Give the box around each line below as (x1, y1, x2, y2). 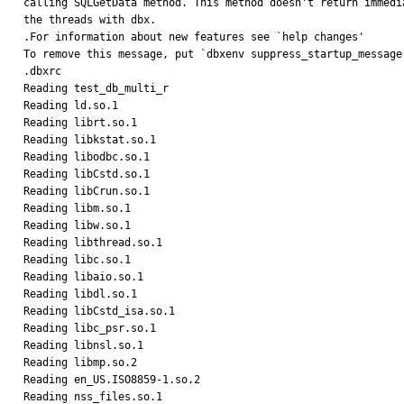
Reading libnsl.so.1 (23, 339, 143, 352)
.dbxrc (23, 65, 61, 78)
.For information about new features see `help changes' (23, 31, 364, 43)
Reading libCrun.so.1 (23, 185, 150, 197)
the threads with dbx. (23, 14, 156, 26)
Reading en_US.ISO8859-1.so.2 (23, 373, 200, 386)
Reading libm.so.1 (23, 202, 131, 215)
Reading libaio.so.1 (23, 271, 143, 283)
